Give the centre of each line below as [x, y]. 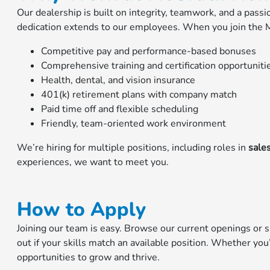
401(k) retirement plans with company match [139, 95]
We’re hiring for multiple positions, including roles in [133, 148]
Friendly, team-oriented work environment [134, 124]
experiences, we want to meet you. [93, 162]
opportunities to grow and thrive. [89, 258]
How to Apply [82, 210]
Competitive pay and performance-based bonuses [149, 52]
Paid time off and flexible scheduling [120, 109]
